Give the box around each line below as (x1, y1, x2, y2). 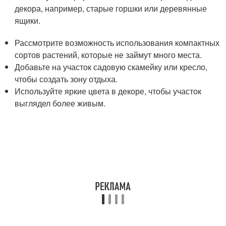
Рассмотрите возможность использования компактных (15, 37, 220, 48)
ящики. (15, 15, 41, 26)
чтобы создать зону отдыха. (15, 73, 118, 85)
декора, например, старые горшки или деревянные (15, 3, 207, 14)
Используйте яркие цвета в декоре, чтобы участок (15, 85, 202, 97)
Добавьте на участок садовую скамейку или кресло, (15, 61, 208, 73)
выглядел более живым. (15, 97, 106, 109)
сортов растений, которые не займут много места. (15, 49, 202, 61)
